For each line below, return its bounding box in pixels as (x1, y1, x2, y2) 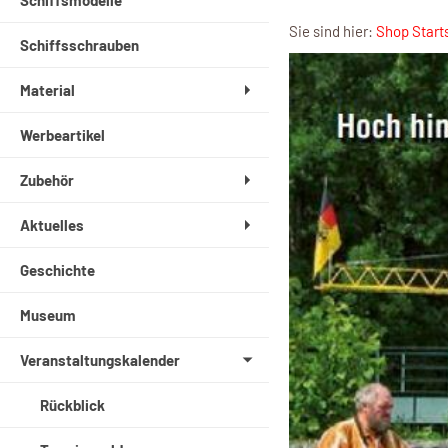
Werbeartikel (20, 126, 105, 145)
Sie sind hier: (288, 21, 376, 40)
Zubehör (20, 171, 74, 190)
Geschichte (20, 261, 95, 280)
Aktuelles (20, 216, 84, 235)
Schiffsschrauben (20, 36, 139, 55)
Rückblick (40, 396, 105, 415)
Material (20, 81, 75, 100)
